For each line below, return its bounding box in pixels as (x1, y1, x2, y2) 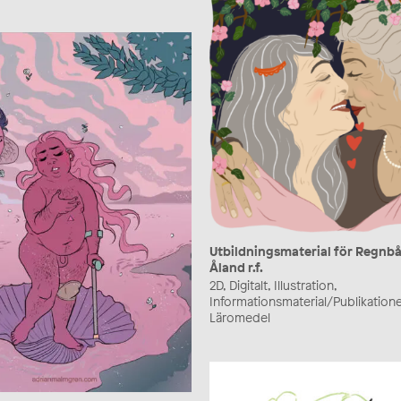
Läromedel (209, 309, 270, 327)
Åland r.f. (209, 259, 263, 277)
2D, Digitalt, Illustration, (209, 277, 337, 294)
